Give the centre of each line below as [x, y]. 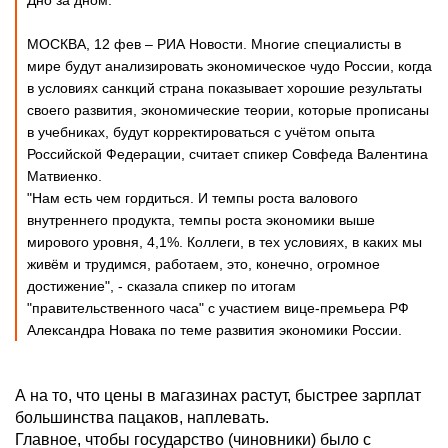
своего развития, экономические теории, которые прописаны [228, 110]
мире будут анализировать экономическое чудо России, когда [229, 66]
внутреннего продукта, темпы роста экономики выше [201, 220]
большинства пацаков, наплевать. [142, 417]
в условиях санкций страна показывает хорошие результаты [224, 88]
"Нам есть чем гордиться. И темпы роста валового [192, 198]
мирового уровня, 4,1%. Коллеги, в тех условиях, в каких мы [224, 242]
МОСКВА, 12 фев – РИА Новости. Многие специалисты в [214, 44]
